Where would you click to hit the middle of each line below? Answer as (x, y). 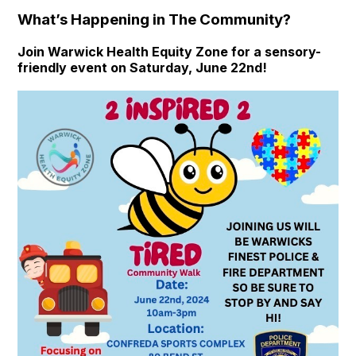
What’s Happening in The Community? (156, 19)
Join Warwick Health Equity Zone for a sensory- (170, 51)
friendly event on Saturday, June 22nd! (143, 67)
